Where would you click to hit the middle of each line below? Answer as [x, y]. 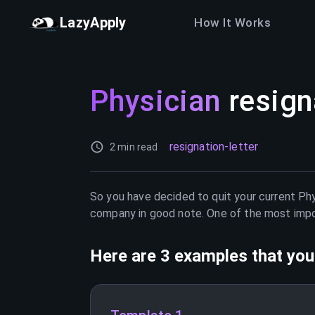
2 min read [134, 147]
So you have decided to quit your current [194, 197]
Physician [156, 101]
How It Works [233, 22]
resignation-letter [214, 147]
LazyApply [93, 22]
